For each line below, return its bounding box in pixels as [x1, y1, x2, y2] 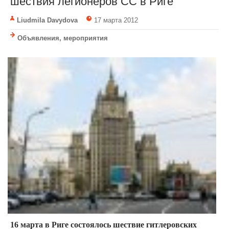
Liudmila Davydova [17, 16, 78, 25]
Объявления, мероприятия [17, 34, 108, 42]
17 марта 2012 [94, 16, 138, 25]
